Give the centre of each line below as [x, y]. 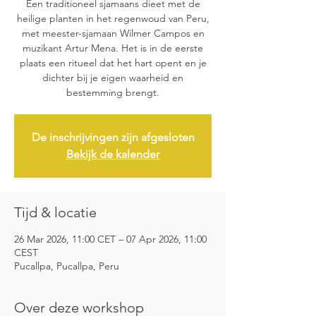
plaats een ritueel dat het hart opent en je [113, 63]
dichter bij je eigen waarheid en [113, 78]
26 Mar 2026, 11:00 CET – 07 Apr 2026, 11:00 [110, 239]
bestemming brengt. [113, 92]
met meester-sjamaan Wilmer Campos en [113, 33]
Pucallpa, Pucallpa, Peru [67, 266]
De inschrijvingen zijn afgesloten [113, 137]
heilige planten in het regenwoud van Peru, [113, 18]
